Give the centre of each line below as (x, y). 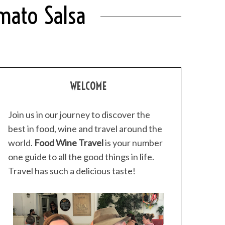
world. (21, 143)
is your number (133, 143)
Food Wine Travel (69, 143)
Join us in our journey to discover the (79, 115)
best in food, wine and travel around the (85, 129)
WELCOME (88, 86)
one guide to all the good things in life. (81, 157)
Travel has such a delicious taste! (72, 171)
